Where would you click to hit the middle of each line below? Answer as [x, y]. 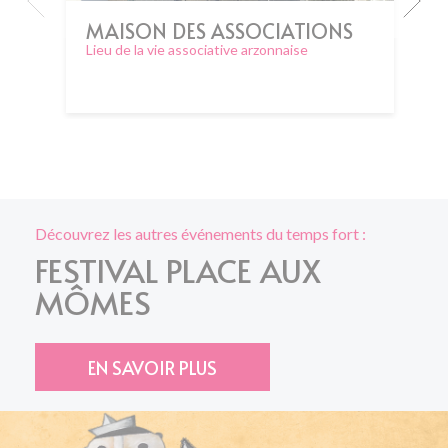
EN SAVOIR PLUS [152, 367]
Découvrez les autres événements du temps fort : [200, 233]
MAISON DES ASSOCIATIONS [219, 30]
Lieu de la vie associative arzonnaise [197, 49]
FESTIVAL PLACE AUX [178, 269]
